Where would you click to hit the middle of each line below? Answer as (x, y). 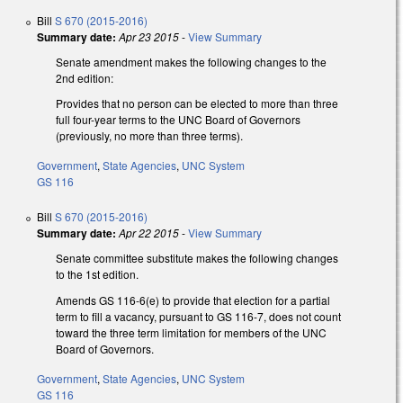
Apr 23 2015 (149, 36)
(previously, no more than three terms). (151, 136)
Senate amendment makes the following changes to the (191, 61)
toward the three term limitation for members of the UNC (191, 333)
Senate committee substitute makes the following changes (197, 258)
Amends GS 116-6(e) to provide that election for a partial (193, 300)
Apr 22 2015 (149, 233)
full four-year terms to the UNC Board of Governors (178, 120)
